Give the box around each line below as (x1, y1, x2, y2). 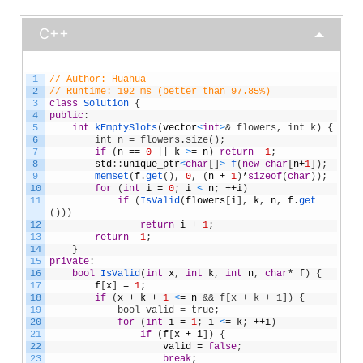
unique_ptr (122, 158, 180, 170)
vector (162, 122, 197, 134)
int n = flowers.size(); (49, 134, 225, 146)
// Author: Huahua (49, 73, 146, 85)
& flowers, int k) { (224, 122, 333, 134)
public (49, 109, 83, 122)
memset (94, 170, 129, 182)
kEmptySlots (94, 122, 157, 134)
